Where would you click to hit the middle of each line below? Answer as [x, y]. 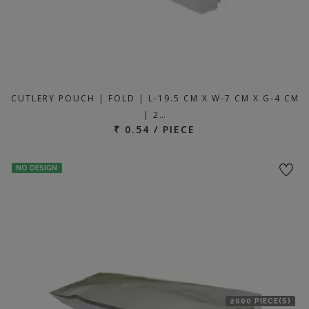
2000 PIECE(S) [260, 301]
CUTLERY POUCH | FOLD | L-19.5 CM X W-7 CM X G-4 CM [155, 98]
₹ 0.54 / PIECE [154, 129]
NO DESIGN [37, 168]
